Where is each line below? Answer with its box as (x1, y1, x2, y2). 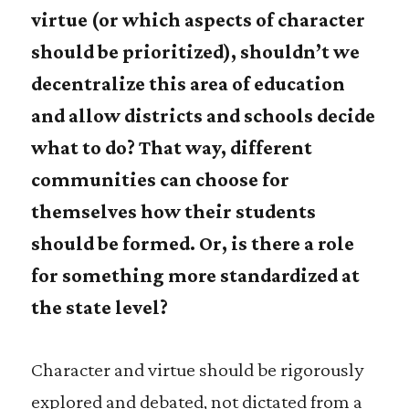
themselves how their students (30, 200, 316, 223)
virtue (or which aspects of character (30, 8, 365, 31)
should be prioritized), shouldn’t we (30, 40, 360, 63)
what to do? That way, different (30, 136, 312, 159)
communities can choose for (30, 168, 289, 191)
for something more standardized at (30, 264, 360, 287)
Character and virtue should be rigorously (30, 358, 363, 381)
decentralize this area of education (30, 72, 345, 95)
